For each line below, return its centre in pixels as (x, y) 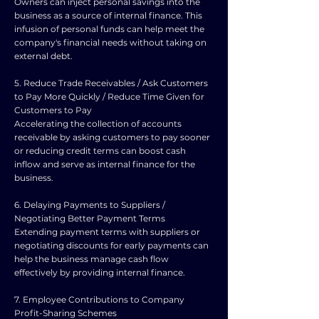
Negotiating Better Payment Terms (90, 218)
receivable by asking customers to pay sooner (112, 137)
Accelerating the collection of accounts (98, 124)
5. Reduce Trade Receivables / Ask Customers (111, 83)
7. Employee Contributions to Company (99, 299)
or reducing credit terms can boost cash (100, 151)
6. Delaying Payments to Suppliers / (90, 205)
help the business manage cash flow (91, 259)
